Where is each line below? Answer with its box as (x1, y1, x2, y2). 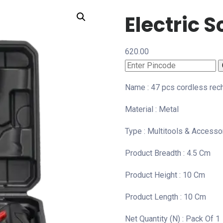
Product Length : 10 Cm (124, 192, 206, 202)
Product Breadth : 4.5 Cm (124, 148, 211, 158)
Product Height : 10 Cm (124, 170, 205, 180)
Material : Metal (124, 104, 179, 114)
